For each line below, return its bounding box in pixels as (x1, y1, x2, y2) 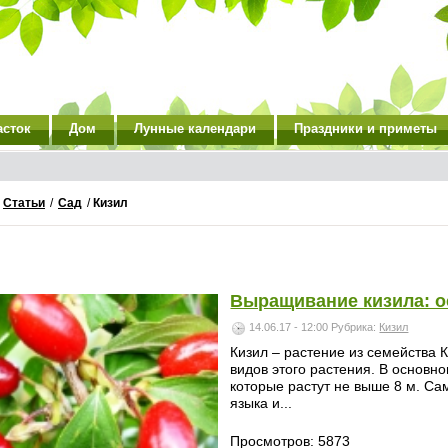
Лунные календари (134, 121, 256, 136)
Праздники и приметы (294, 121, 437, 136)
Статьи (3, 196, 45, 210)
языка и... (230, 395, 293, 411)
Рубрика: (331, 321, 380, 333)
